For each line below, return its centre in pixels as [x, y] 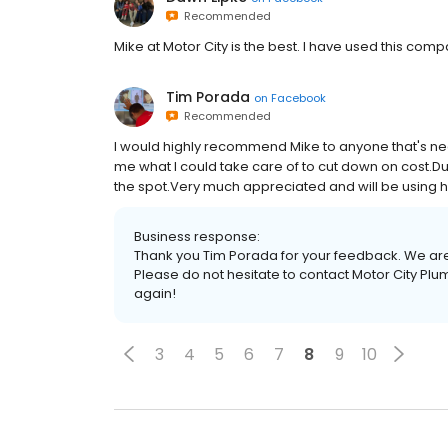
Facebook [298, 97]
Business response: [197, 236]
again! [155, 293]
